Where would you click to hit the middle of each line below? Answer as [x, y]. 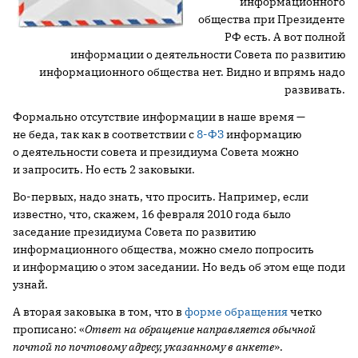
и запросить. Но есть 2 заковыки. [104, 169]
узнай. [30, 284]
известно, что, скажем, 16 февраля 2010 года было [152, 214]
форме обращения [236, 312]
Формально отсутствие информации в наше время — [159, 117]
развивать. [315, 89]
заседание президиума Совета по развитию [134, 232]
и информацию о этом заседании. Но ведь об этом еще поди [179, 267]
